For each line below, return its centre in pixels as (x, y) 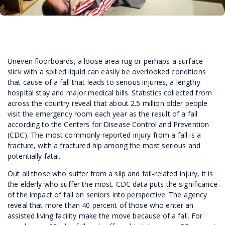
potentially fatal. (34, 156)
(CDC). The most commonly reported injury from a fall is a (104, 135)
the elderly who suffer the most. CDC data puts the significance (113, 184)
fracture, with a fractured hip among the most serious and (104, 145)
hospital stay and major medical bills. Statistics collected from (110, 92)
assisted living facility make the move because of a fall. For (105, 215)
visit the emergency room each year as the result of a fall (103, 114)
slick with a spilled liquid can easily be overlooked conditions (107, 71)
